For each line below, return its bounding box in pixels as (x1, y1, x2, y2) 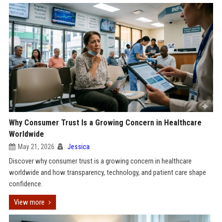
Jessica (67, 143, 90, 151)
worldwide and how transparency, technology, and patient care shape (8, 168, 206, 177)
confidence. (8, 179, 43, 188)
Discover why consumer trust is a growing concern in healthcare (8, 157, 192, 166)
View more (13, 198, 45, 207)
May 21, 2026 (17, 143, 55, 151)
